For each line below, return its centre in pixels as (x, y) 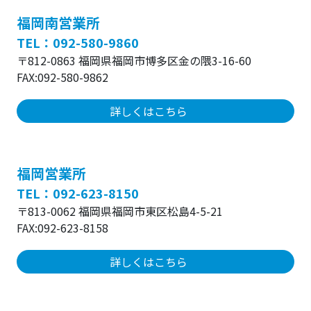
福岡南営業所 (58, 23)
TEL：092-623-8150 (78, 193)
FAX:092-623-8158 (62, 228)
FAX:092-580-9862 (62, 77)
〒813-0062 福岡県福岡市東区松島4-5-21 (120, 211)
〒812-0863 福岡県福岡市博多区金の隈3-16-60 (134, 60)
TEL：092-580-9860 (78, 42)
